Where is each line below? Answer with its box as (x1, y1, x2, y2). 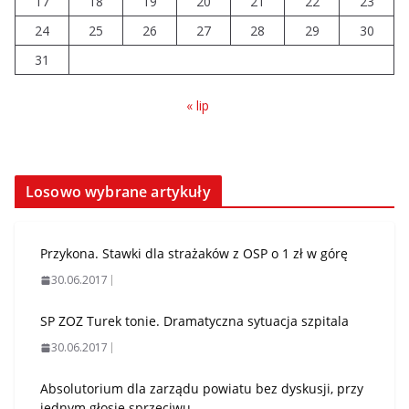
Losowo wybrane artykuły (26, 182, 211, 202)
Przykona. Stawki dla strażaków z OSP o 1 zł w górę (40, 245, 348, 262)
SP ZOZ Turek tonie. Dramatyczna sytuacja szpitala (40, 312, 349, 330)
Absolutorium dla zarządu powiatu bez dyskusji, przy (40, 380, 363, 397)
